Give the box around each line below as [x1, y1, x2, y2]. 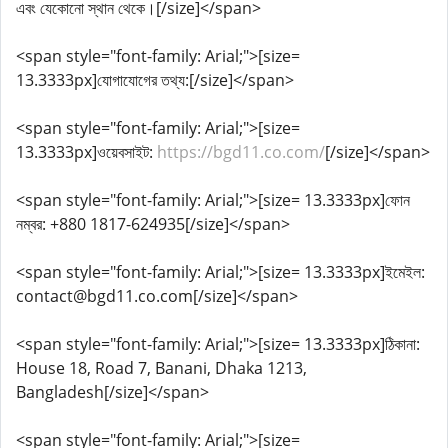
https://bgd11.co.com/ [157, 141, 325, 163]
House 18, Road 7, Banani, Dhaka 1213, [16, 357, 307, 379]
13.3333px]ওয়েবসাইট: [16, 141, 157, 163]
